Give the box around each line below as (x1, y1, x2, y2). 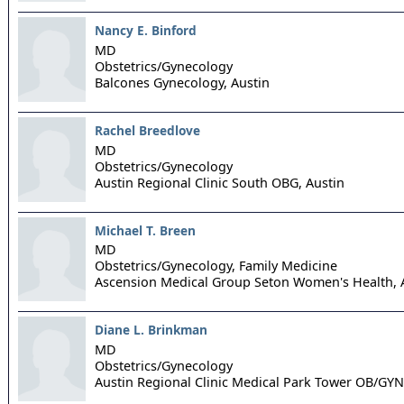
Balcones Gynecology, (95, 73, 227, 91)
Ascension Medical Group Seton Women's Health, (95, 273, 397, 291)
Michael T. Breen (95, 221, 196, 239)
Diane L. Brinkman (95, 321, 207, 339)
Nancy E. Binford (95, 22, 197, 40)
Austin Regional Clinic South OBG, (95, 173, 302, 191)
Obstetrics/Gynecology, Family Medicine (95, 257, 337, 275)
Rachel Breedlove (95, 121, 200, 139)
